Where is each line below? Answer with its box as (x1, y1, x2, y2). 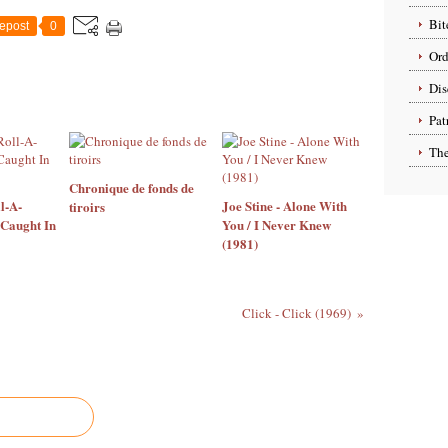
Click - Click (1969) (241, 304, 351, 322)
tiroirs (69, 197, 105, 216)
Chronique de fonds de (69, 178, 194, 197)
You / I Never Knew (221, 215, 331, 234)
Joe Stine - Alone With (221, 196, 347, 215)
